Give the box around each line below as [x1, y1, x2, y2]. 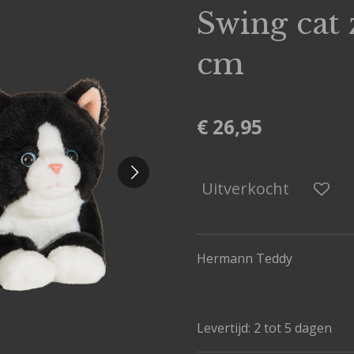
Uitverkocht [201, 178, 289, 199]
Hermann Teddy [197, 250, 292, 267]
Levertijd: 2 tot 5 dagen [197, 319, 332, 337]
